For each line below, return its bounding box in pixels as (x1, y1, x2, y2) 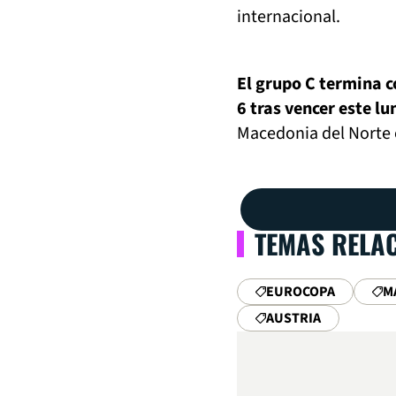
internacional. (237, 4, 340, 29)
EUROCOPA (266, 282, 335, 301)
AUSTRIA (266, 308, 321, 328)
